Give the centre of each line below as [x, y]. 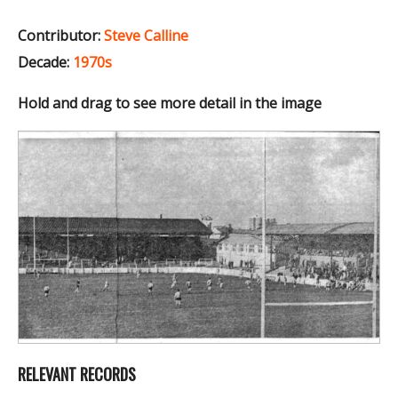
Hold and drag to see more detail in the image [170, 103]
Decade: [44, 62]
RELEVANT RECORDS [77, 374]
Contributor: [59, 35]
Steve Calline [146, 35]
